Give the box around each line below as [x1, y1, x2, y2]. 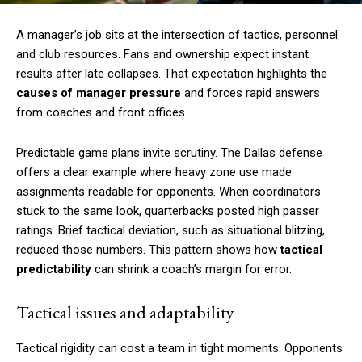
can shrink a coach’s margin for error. [91, 262, 292, 277]
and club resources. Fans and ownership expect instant [16, 47, 309, 62]
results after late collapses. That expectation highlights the [16, 66, 327, 82]
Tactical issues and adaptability [16, 301, 234, 325]
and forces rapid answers [181, 86, 320, 101]
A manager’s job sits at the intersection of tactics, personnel [16, 27, 338, 43]
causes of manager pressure [16, 86, 181, 101]
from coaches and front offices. [16, 105, 187, 120]
